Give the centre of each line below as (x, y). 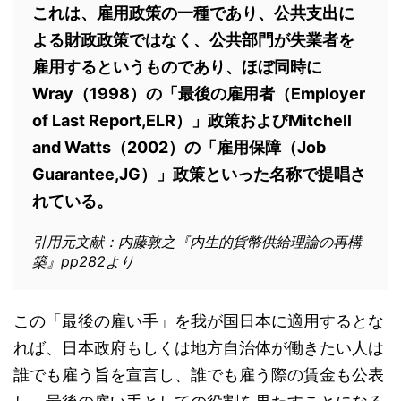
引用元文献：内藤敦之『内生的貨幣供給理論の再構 (197, 242)
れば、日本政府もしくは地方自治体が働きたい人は (199, 348)
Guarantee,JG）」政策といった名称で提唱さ (199, 174)
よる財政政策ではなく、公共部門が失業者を (193, 40)
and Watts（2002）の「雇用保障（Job (179, 147)
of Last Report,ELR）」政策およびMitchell (192, 120)
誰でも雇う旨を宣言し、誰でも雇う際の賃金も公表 (199, 375)
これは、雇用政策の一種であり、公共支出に (193, 13)
